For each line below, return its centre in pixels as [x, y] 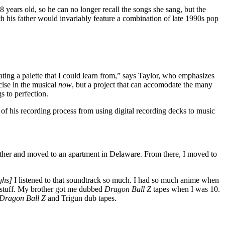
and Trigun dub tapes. [83, 198]
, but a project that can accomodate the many [142, 85]
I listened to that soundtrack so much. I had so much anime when [116, 180]
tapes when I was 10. [186, 189]
